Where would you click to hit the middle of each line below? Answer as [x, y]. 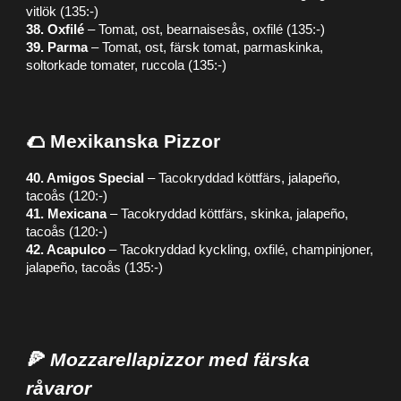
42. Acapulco [66, 250]
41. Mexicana [67, 214]
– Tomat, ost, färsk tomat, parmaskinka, [206, 47]
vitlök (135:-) [63, 12]
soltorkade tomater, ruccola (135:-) [127, 65]
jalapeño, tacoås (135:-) [95, 268]
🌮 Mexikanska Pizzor [124, 141]
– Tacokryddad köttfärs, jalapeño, [243, 178]
